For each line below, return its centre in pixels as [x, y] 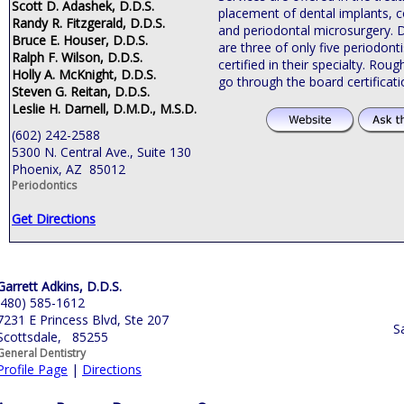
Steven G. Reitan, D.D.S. [81, 91]
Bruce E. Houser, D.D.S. [80, 40]
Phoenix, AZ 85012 [69, 169]
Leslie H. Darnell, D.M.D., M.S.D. [104, 108]
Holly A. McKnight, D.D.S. [84, 74]
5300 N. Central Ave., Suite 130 [101, 151]
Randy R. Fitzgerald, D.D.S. [88, 23]
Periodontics [44, 185]
